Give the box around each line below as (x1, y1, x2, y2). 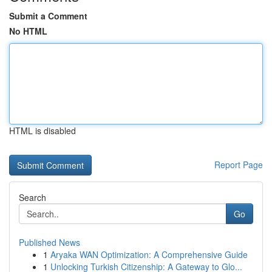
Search (19, 191, 46, 203)
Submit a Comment (9, 10, 87, 22)
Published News (19, 236, 80, 248)
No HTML (9, 25, 47, 37)
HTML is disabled (9, 124, 76, 137)
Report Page (214, 158, 263, 171)
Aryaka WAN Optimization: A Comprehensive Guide (50, 248, 248, 260)
